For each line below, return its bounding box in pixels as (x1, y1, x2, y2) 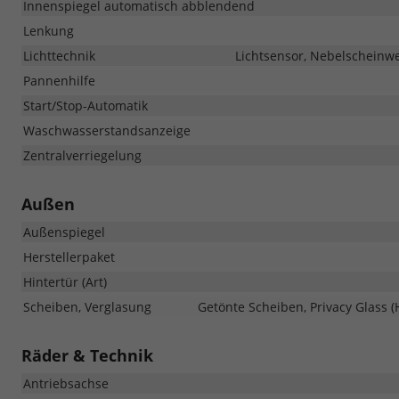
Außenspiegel (23, 223, 105, 240)
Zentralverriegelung (23, 146, 142, 164)
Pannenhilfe (23, 71, 95, 89)
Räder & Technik (21, 344, 153, 366)
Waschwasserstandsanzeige (23, 121, 191, 139)
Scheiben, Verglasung (23, 297, 151, 315)
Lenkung (23, 21, 74, 39)
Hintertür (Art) (23, 273, 107, 290)
